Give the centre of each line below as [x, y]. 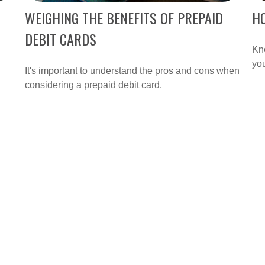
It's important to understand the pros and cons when [132, 71]
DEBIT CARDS [61, 39]
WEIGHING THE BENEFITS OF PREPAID [124, 18]
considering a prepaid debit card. [94, 85]
